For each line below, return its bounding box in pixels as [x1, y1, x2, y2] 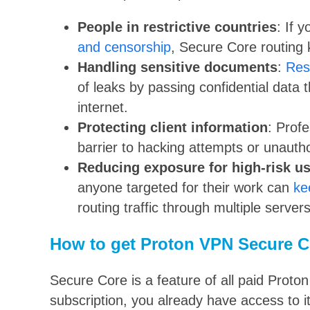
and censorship [77, 39, 171, 55]
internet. [77, 99, 128, 115]
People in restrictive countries [77, 19, 277, 35]
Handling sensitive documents [77, 59, 277, 75]
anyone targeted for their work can [77, 179, 293, 195]
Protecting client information [77, 119, 268, 135]
